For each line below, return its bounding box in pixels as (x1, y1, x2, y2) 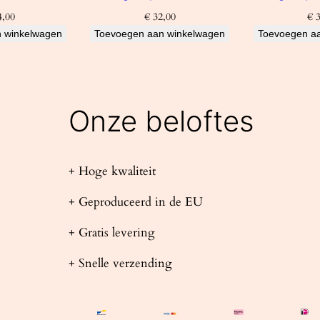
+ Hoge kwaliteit (69, 163, 156, 180)
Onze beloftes (69, 104, 254, 139)
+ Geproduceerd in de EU (69, 194, 203, 211)
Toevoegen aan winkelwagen (94, 28, 226, 40)
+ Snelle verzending (69, 254, 172, 271)
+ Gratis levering (69, 224, 155, 241)
